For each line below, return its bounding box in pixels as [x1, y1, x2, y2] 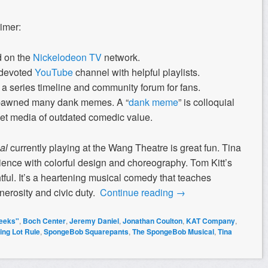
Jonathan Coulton [123, 215, 182, 226]
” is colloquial [178, 95, 234, 109]
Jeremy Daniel [69, 215, 119, 226]
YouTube [35, 65, 73, 79]
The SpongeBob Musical [132, 226, 214, 237]
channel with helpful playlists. [73, 65, 200, 79]
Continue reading [100, 185, 176, 199]
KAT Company [186, 215, 235, 226]
